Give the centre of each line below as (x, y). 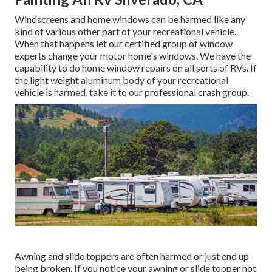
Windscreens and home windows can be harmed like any (130, 19)
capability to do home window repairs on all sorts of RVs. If (136, 68)
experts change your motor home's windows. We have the (133, 56)
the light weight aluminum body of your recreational (121, 80)
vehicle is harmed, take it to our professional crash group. (132, 92)
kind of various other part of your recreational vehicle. (125, 32)
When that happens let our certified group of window (124, 44)
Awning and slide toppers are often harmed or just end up (132, 256)
